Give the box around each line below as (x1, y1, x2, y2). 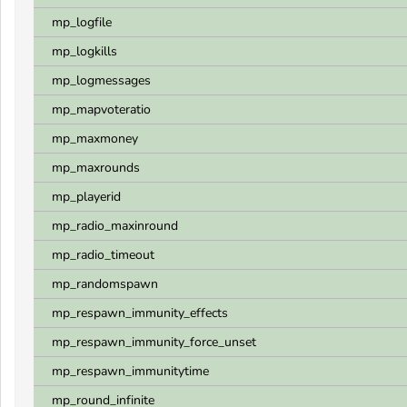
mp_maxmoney (52, 130, 138, 147)
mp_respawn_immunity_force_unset (52, 333, 256, 351)
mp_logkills (52, 43, 117, 60)
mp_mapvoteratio (52, 101, 151, 118)
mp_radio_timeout (52, 246, 154, 263)
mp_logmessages (52, 72, 151, 89)
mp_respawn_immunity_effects (52, 304, 228, 322)
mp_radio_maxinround (52, 217, 178, 234)
